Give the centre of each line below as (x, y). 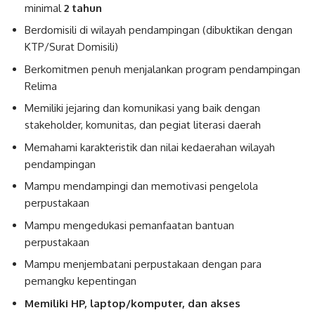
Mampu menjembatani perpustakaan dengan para (143, 264)
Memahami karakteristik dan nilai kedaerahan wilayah (150, 147)
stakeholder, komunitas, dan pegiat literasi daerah (143, 125)
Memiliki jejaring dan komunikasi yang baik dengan (142, 108)
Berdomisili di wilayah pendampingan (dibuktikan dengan (159, 30)
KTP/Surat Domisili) (71, 47)
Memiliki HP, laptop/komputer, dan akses (133, 303)
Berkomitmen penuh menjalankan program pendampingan (162, 69)
